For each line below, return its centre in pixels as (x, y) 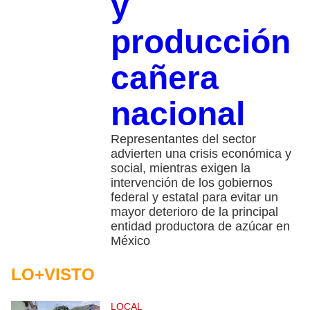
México (130, 241)
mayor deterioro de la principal (194, 212)
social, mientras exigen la (180, 168)
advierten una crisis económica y (201, 154)
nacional (177, 114)
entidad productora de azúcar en (200, 227)
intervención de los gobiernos (191, 183)
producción (200, 42)
